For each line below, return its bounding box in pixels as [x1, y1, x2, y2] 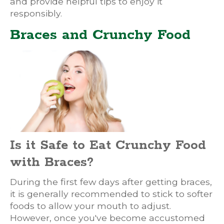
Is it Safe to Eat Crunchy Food [10, 137, 206, 153]
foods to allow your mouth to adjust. [10, 200, 171, 211]
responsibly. [10, 8, 62, 18]
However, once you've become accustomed [10, 212, 205, 223]
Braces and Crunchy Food [10, 26, 190, 44]
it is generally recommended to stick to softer [10, 188, 212, 199]
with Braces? [10, 154, 93, 170]
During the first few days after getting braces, [10, 176, 212, 187]
